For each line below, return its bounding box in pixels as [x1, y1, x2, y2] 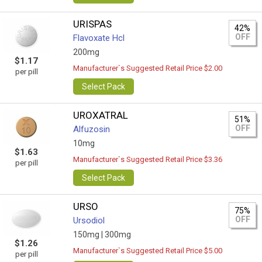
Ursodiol [73, 215, 105, 226]
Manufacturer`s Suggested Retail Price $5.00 [73, 246, 223, 255]
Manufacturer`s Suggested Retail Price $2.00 [73, 64, 223, 73]
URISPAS [73, 18, 112, 30]
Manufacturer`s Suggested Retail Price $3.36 [73, 155, 223, 164]
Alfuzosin [73, 124, 111, 135]
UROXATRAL [73, 109, 129, 121]
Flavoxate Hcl [73, 33, 125, 43]
